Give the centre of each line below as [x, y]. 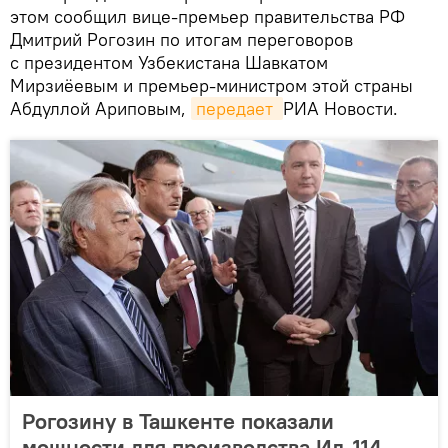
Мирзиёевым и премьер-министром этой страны [211, 85]
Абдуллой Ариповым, [100, 108]
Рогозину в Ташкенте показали [178, 420]
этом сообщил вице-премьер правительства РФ [207, 16]
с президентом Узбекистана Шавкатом [169, 62]
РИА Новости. [340, 108]
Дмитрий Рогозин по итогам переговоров [181, 39]
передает [237, 108]
